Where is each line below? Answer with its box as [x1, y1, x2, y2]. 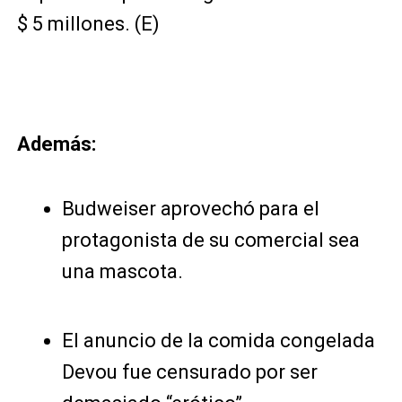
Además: [16, 133, 96, 155]
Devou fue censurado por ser [61, 361, 318, 383]
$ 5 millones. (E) [16, 13, 160, 35]
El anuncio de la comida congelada [61, 329, 375, 352]
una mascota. [61, 260, 183, 283]
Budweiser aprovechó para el [61, 197, 319, 220]
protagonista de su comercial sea [61, 229, 360, 251]
